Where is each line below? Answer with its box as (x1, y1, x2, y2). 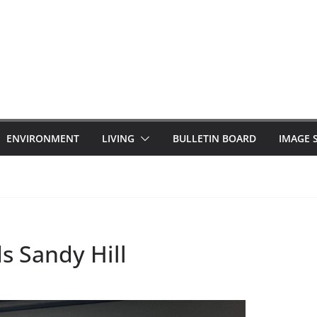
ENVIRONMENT (6, 132, 79, 145)
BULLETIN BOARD (173, 132, 256, 145)
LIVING (102, 132, 134, 145)
